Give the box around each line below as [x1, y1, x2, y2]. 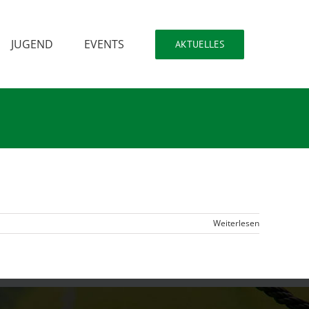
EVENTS [83, 37, 124, 52]
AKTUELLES [175, 37, 224, 50]
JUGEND [10, 37, 53, 52]
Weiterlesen [213, 217, 259, 229]
